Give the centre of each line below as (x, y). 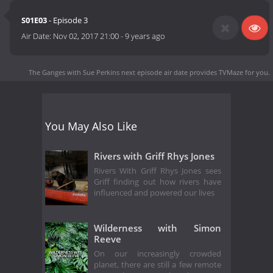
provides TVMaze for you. (229, 72)
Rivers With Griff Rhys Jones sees (158, 171)
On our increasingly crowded (158, 254)
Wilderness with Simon (158, 228)
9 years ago (145, 36)
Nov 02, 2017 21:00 (86, 36)
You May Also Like (91, 126)
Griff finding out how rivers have (158, 182)
